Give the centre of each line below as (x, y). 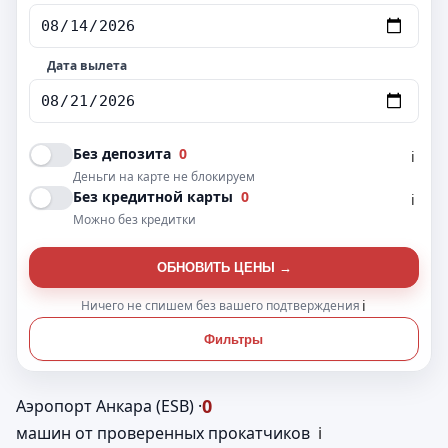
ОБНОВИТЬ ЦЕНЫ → (224, 267)
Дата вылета (87, 65)
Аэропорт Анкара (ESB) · (109, 405)
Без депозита (124, 153)
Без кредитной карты (155, 196)
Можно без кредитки (134, 219)
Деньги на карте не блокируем (164, 176)
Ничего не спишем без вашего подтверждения (220, 305)
